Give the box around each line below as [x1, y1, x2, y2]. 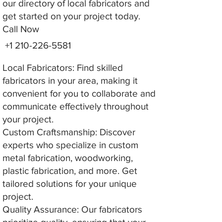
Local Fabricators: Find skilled [2, 62, 123, 73]
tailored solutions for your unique [2, 178, 137, 189]
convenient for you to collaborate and [2, 88, 156, 99]
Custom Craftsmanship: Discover [2, 127, 135, 137]
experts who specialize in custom [2, 140, 138, 150]
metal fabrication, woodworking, [2, 153, 133, 163]
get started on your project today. [2, 11, 140, 21]
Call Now [2, 24, 39, 34]
